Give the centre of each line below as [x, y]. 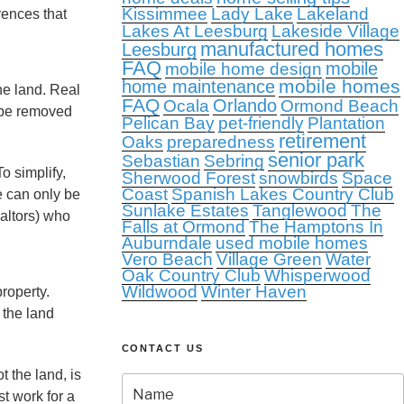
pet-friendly [261, 123]
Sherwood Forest [188, 178]
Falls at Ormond [183, 227]
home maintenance [198, 87]
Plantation [346, 123]
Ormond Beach [339, 106]
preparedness [220, 142]
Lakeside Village [335, 31]
